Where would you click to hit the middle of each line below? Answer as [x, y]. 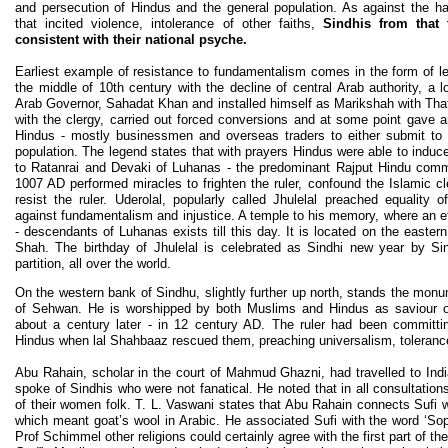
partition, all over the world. [93, 264]
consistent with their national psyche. [131, 40]
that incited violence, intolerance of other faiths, [169, 24]
